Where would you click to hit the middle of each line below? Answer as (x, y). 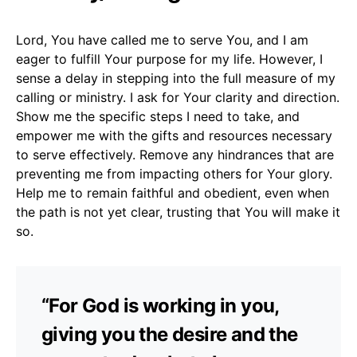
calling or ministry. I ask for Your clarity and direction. (178, 97)
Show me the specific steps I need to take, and (158, 116)
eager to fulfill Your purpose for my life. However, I (169, 59)
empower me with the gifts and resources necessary (174, 135)
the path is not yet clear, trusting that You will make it (178, 212)
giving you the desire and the (170, 334)
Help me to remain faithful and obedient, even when (173, 192)
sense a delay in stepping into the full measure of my (176, 78)
